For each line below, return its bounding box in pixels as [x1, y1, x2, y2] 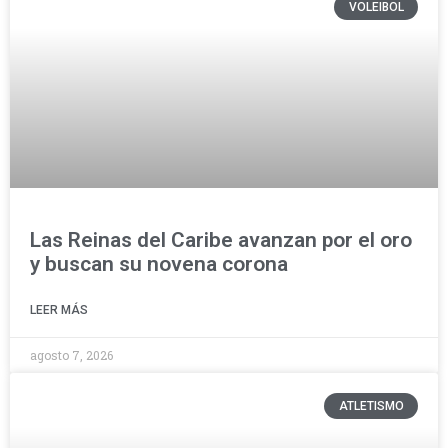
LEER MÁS [30, 303, 88, 317]
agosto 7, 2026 [30, 347, 113, 363]
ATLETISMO [338, 399, 404, 414]
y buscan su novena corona [30, 252, 288, 276]
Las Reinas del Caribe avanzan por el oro [30, 228, 412, 252]
